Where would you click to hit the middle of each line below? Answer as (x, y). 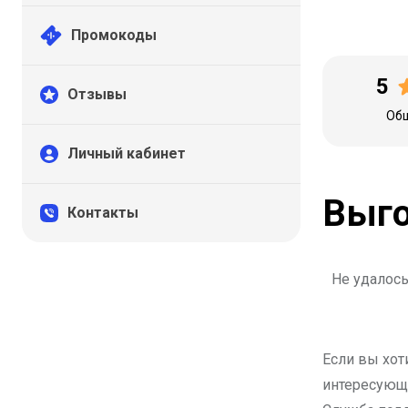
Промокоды (114, 36)
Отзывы (97, 95)
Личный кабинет (127, 154)
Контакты (103, 213)
